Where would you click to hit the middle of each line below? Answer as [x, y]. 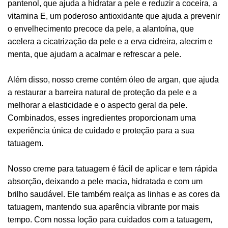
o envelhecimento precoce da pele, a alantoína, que [101, 29]
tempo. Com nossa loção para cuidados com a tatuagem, [110, 220]
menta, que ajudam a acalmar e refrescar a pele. [94, 54]
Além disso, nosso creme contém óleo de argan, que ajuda [113, 80]
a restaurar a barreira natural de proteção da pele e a [102, 93]
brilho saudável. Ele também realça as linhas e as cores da [114, 194]
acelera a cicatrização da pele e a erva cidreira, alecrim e [110, 42]
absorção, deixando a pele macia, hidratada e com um [105, 182]
